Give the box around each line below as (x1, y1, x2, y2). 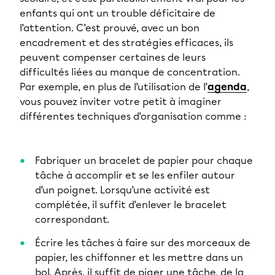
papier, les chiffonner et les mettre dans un (35, 252, 243, 264)
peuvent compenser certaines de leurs (20, 52, 206, 64)
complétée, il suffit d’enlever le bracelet (35, 199, 227, 211)
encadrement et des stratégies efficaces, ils (20, 37, 233, 49)
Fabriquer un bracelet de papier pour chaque (35, 155, 253, 167)
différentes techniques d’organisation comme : (20, 110, 247, 123)
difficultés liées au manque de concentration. (20, 66, 240, 79)
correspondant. (35, 214, 109, 226)
